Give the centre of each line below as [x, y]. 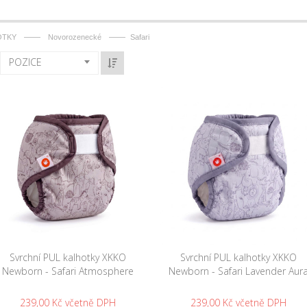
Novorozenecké [75, 37]
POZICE [25, 62]
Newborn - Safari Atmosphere [67, 271]
